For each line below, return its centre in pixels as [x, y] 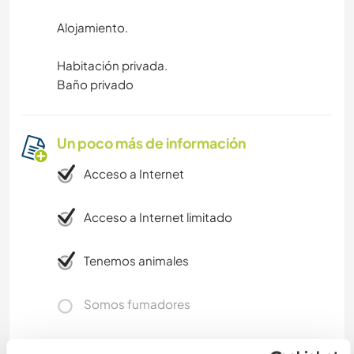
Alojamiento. [92, 28]
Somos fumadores [137, 304]
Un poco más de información [151, 143]
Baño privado [95, 85]
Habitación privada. [112, 66]
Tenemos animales [136, 261]
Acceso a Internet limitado [158, 217]
